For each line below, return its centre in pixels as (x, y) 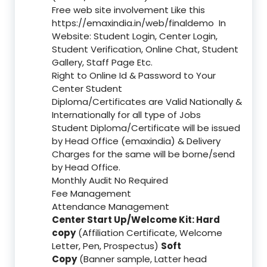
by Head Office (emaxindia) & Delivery (136, 141)
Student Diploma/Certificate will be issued (146, 128)
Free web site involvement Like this (130, 10)
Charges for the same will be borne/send (143, 154)
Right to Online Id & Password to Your (134, 76)
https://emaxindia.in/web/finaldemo (133, 23)
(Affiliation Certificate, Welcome (149, 233)
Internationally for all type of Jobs (126, 115)
